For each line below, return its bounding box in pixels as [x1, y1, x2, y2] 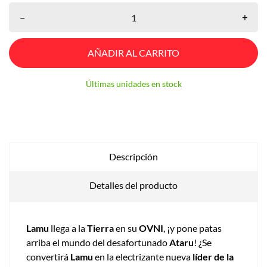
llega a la [49, 222, 87, 234]
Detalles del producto [89, 179, 178, 191]
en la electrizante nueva [93, 251, 193, 263]
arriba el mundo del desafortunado [26, 237, 169, 249]
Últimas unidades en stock [85, 79, 182, 89]
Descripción [109, 151, 158, 163]
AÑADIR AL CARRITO [88, 47, 179, 59]
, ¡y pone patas [163, 222, 222, 234]
